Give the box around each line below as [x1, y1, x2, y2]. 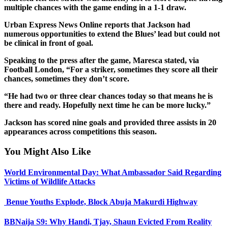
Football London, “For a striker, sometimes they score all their [4, 65, 218, 74]
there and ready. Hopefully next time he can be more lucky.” [4, 101, 211, 110]
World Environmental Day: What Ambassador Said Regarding [4, 168, 221, 177]
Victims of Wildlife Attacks [4, 177, 95, 186]
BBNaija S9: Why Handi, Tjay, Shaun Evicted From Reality [4, 217, 212, 226]
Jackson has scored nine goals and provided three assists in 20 [4, 118, 216, 127]
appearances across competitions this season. [4, 127, 157, 136]
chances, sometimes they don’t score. [4, 74, 129, 83]
